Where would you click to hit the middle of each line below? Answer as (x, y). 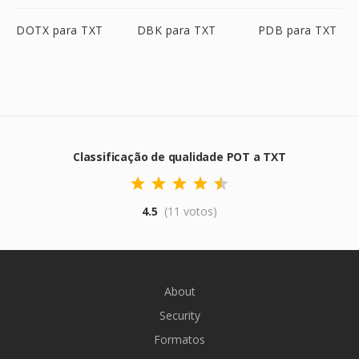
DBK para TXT (176, 30)
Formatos (179, 339)
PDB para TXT (297, 30)
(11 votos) (191, 211)
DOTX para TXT (60, 30)
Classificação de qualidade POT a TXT (179, 157)
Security (179, 315)
